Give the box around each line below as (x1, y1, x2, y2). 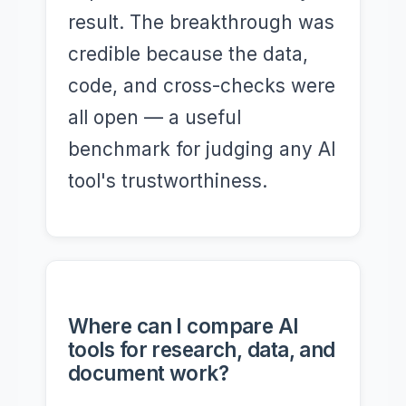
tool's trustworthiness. (68, 169, 267, 192)
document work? (68, 361, 229, 385)
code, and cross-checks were (68, 74, 335, 97)
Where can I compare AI (68, 314, 299, 338)
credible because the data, (68, 43, 308, 65)
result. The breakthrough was (68, 11, 334, 34)
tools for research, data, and (68, 337, 335, 362)
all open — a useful (68, 106, 241, 129)
